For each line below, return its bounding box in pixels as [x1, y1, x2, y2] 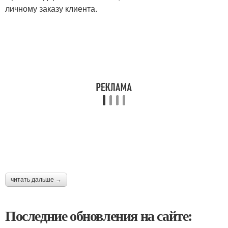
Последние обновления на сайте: [5, 205, 192, 226]
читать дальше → [11, 176, 62, 184]
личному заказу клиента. [5, 3, 97, 15]
